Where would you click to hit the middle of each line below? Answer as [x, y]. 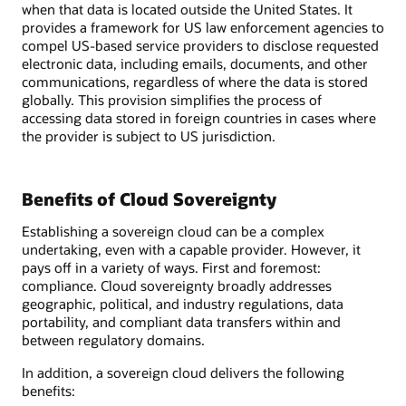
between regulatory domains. [113, 340]
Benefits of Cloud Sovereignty [149, 198]
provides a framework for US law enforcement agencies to [203, 27]
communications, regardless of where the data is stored [195, 81]
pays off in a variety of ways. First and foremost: [171, 268]
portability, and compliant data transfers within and [181, 322]
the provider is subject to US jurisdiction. [149, 135]
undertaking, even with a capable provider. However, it [191, 250]
